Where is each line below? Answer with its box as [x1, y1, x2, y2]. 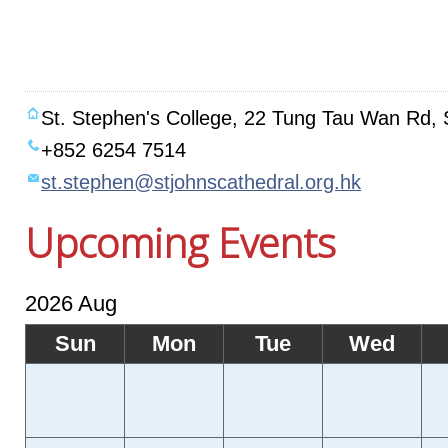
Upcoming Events [25, 215, 336, 271]
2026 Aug [25, 290, 117, 316]
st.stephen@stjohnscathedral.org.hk [41, 171, 361, 194]
